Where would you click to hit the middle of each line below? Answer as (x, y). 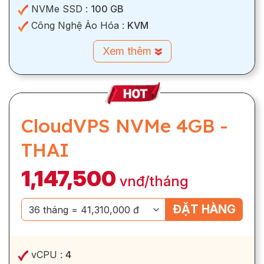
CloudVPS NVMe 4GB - (125, 126)
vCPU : (47, 255)
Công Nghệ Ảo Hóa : (78, 26)
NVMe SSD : (60, 9)
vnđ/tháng (154, 181)
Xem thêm (128, 51)
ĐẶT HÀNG (204, 209)
